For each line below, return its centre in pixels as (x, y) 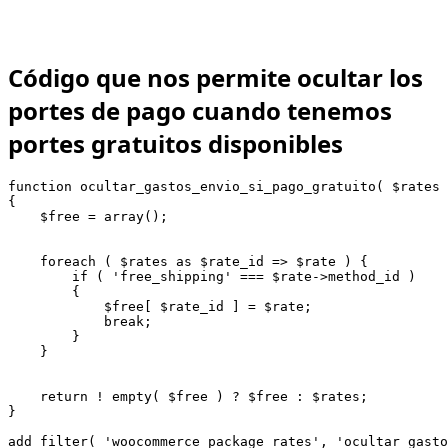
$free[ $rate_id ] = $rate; (160, 307)
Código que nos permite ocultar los (215, 77)
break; (80, 322)
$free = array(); (88, 217)
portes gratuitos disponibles (175, 143)
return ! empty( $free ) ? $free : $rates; (188, 397)
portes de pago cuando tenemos (200, 110)
